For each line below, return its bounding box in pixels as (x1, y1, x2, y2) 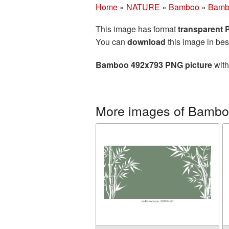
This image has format (96, 23, 178, 35)
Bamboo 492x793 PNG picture (96, 59, 212, 71)
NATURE (126, 1, 160, 13)
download (127, 36, 166, 48)
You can (96, 36, 127, 48)
